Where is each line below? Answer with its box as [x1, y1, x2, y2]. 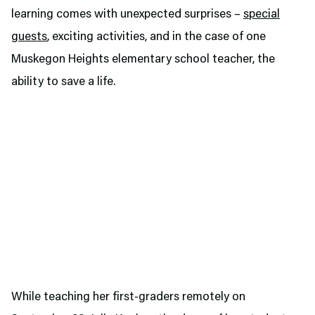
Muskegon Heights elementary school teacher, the [11, 53, 275, 66]
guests [11, 31, 47, 44]
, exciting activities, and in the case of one [47, 31, 266, 44]
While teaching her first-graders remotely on [11, 291, 245, 304]
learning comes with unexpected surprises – [11, 8, 243, 21]
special [243, 8, 280, 21]
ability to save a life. [11, 76, 115, 89]
